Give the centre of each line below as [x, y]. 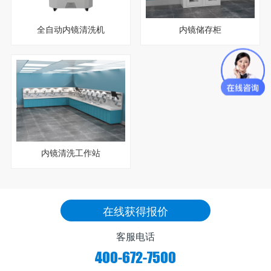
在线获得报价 [135, 210]
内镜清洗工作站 [70, 152]
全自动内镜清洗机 [70, 29]
